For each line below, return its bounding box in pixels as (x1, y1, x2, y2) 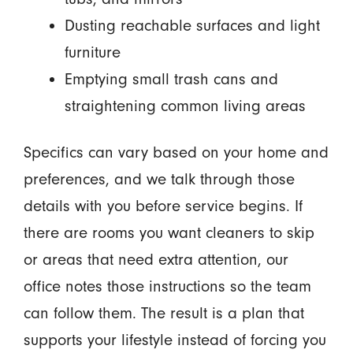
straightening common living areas (64, 97, 306, 116)
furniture (64, 43, 121, 62)
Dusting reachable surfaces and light (64, 17, 320, 35)
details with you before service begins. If (23, 197, 303, 215)
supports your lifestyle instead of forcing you (23, 331, 326, 349)
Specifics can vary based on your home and (23, 143, 329, 162)
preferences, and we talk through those (23, 170, 295, 188)
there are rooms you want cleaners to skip (23, 224, 314, 242)
